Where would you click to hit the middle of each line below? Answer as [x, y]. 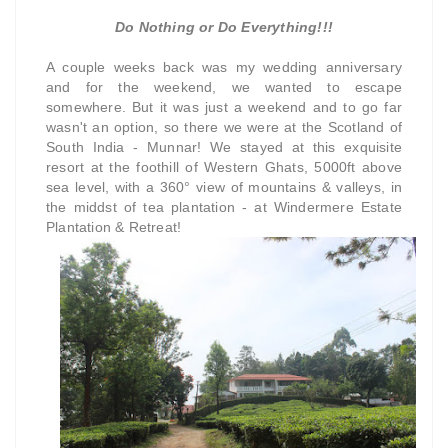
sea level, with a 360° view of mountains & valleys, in [224, 187]
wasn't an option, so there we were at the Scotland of [224, 127]
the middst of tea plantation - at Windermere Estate [224, 207]
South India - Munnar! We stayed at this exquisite [224, 147]
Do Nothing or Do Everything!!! [224, 27]
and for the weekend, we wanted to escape [224, 87]
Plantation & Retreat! [114, 227]
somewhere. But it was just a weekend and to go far [224, 107]
